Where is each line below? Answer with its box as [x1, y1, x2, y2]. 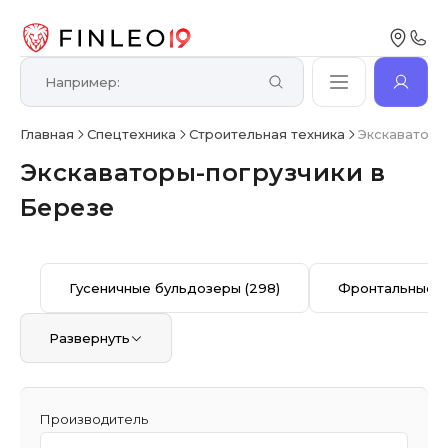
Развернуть [49, 330, 131, 346]
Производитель [40, 411, 149, 427]
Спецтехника [87, 126, 177, 142]
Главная [20, 126, 75, 142]
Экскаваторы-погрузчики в [20, 158, 386, 187]
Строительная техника [189, 126, 346, 142]
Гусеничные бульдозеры [69, 280, 246, 296]
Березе [20, 193, 115, 222]
